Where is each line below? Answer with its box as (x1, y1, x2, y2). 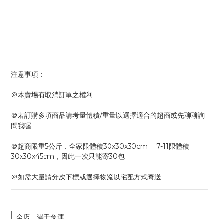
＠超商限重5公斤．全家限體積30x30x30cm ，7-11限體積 (11, 142, 189, 151)
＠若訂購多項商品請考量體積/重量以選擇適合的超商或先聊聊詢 (11, 111, 205, 120)
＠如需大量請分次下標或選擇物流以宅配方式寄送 (11, 173, 161, 181)
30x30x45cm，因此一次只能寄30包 (11, 152, 125, 161)
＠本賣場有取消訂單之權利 (11, 90, 93, 99)
